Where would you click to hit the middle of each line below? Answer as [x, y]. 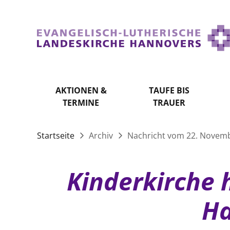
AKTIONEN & [81, 90]
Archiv [101, 136]
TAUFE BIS [169, 90]
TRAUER [169, 103]
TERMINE [81, 103]
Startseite [57, 136]
